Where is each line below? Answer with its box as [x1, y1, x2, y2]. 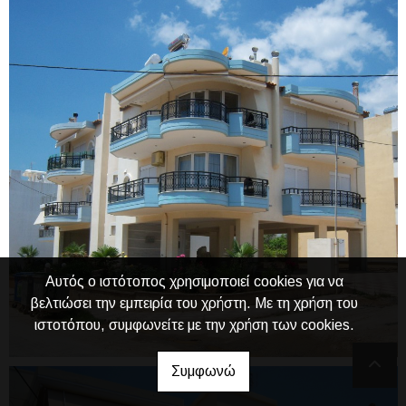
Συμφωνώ [170, 363, 236, 379]
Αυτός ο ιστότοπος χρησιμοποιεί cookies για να [44, 274, 343, 289]
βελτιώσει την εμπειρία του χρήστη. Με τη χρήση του [30, 295, 358, 311]
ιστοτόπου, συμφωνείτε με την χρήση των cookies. [34, 317, 354, 333]
